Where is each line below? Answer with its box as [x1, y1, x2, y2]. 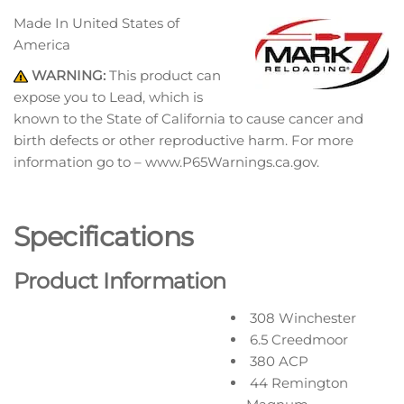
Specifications [14, 219, 194, 253]
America [14, 35, 70, 53]
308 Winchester [246, 308, 356, 326]
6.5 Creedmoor [246, 330, 348, 348]
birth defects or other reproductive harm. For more [14, 131, 353, 149]
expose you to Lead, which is [14, 87, 203, 106]
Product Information [14, 267, 226, 294]
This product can [109, 66, 221, 84]
